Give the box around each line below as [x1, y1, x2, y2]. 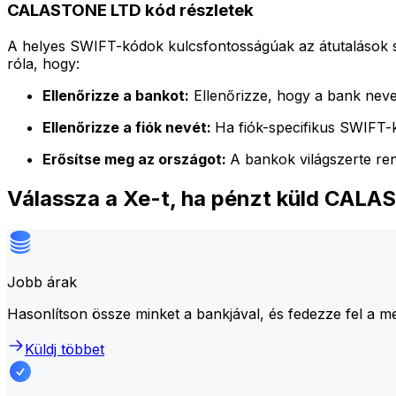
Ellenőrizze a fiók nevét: [42, 118, 215, 136]
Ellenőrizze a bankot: [42, 86, 189, 104]
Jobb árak [7, 272, 77, 291]
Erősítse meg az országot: [42, 149, 230, 168]
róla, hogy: [7, 54, 80, 72]
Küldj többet [25, 339, 104, 358]
